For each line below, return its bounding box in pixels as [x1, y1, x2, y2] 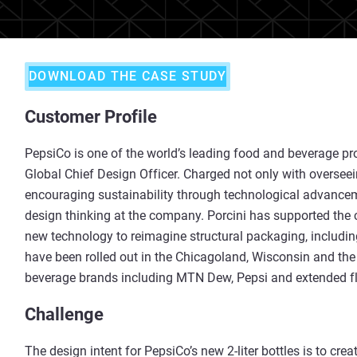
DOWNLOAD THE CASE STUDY [29, 69, 227, 84]
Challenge [25, 304, 104, 324]
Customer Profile [25, 107, 157, 127]
